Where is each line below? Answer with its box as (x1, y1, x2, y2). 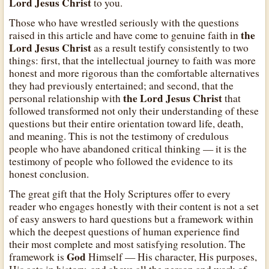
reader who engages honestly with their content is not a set (9, 199, 259, 214)
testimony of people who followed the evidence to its (9, 154, 234, 169)
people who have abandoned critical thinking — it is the (9, 142, 247, 156)
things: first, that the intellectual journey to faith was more (9, 53, 256, 68)
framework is (9, 250, 67, 264)
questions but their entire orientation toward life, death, (9, 116, 244, 131)
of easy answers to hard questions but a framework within (9, 212, 254, 226)
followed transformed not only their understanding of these (9, 104, 259, 118)
